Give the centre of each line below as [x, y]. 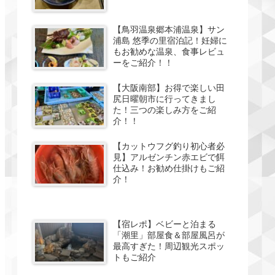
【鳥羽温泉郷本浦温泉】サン [169, 29]
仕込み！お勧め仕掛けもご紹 [169, 168]
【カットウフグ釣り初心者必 [169, 146]
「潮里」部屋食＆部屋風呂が [169, 235]
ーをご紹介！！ [143, 62]
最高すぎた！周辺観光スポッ [169, 246]
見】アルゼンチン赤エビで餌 [169, 157]
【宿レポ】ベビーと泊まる [165, 224]
